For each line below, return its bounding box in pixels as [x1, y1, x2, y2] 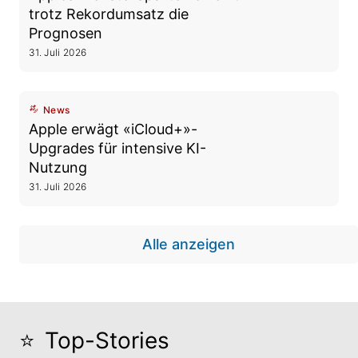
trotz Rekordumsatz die [29, 6, 189, 22]
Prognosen [29, 25, 102, 42]
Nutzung [29, 159, 87, 176]
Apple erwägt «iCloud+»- [29, 121, 197, 137]
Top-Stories [45, 327, 169, 354]
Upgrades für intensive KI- [29, 140, 206, 157]
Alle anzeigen [141, 236, 235, 253]
